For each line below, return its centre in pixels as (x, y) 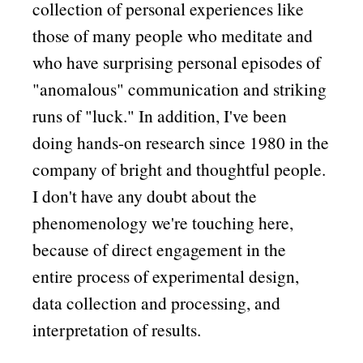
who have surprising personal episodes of (177, 62)
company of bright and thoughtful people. (179, 169)
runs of (59, 115)
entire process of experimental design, (166, 275)
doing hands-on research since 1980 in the (181, 142)
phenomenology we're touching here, (163, 222)
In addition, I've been (211, 115)
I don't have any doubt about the (145, 195)
